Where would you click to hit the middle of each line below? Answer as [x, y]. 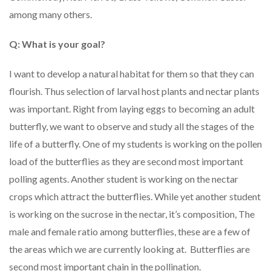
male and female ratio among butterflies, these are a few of [130, 232]
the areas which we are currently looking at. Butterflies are [129, 249]
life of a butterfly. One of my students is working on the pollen [135, 144]
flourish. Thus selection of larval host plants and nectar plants [134, 91]
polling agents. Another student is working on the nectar [124, 179]
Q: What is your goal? [57, 44]
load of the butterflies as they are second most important [126, 162]
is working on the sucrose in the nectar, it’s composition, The [132, 214]
